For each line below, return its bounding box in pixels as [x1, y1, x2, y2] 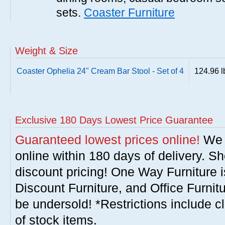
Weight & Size [15, 45, 78, 56]
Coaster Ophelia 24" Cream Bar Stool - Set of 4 [17, 67, 184, 75]
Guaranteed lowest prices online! [15, 133, 200, 147]
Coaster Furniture [84, 6, 175, 19]
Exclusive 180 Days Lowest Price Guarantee [15, 115, 213, 126]
